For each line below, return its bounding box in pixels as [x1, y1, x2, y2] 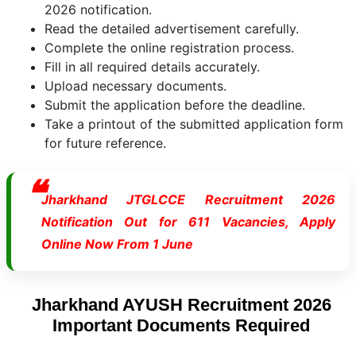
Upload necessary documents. [44, 78, 226, 94]
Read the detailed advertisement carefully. [44, 21, 299, 37]
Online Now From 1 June [41, 236, 193, 252]
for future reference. [44, 135, 166, 151]
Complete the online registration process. [44, 40, 294, 56]
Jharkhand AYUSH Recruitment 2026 [31, 295, 331, 315]
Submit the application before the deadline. [44, 97, 305, 113]
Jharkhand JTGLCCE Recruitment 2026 [41, 192, 335, 207]
